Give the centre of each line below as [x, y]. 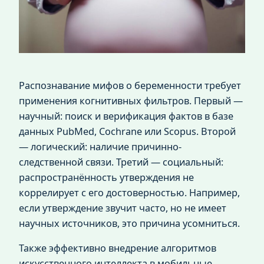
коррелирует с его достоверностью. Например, [129, 192]
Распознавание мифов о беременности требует [130, 85]
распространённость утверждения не [106, 177]
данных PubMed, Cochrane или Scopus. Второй [127, 131]
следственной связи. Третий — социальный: [121, 162]
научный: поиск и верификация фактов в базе [126, 116]
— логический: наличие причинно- [100, 146]
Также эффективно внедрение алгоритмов [118, 248]
